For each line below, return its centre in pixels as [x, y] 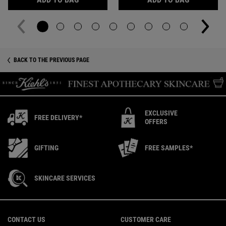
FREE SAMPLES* [169, 148]
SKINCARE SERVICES [65, 178]
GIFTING [46, 148]
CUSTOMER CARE [146, 220]
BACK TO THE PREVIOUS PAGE [51, 60]
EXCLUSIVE [161, 113]
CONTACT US [26, 220]
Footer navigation [32, 205]
